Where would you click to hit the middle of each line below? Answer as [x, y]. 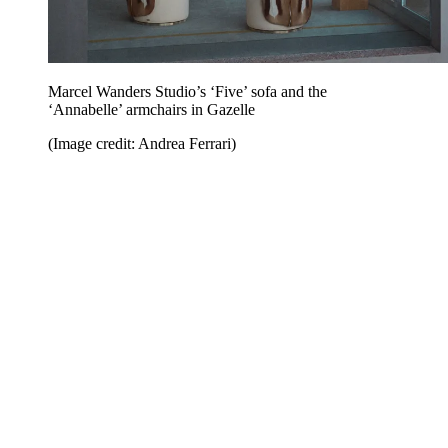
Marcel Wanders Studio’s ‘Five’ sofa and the [187, 92]
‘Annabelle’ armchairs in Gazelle [151, 110]
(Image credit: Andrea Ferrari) [142, 144]
